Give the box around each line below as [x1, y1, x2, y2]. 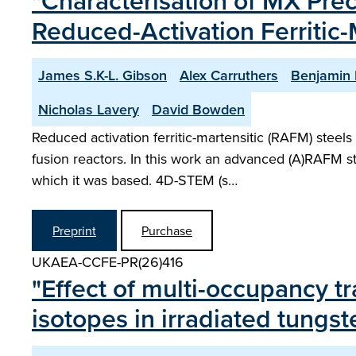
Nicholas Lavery [38, 99, 139, 119]
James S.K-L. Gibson [38, 65, 167, 85]
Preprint [52, 222, 96, 239]
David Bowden [152, 99, 245, 119]
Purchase [141, 222, 192, 239]
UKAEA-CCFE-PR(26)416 [32, 252, 184, 272]
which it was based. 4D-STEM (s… [32, 170, 238, 190]
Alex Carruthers [180, 65, 278, 85]
